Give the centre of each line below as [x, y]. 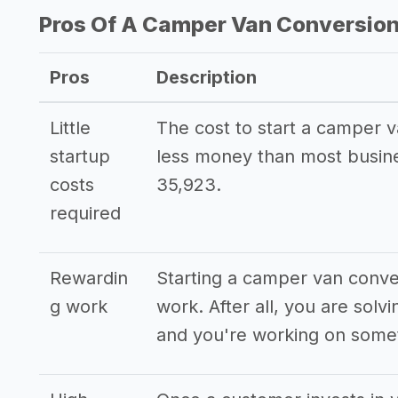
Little [70, 128]
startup [80, 156]
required [85, 213]
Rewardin [89, 278]
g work [79, 306]
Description [207, 77]
